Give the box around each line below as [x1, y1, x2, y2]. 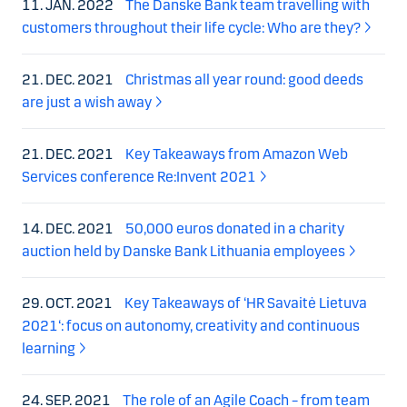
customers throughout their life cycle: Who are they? [22, 18, 361, 36]
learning [22, 339, 75, 357]
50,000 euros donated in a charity [125, 219, 344, 237]
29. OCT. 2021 [22, 293, 115, 312]
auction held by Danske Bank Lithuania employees [22, 242, 345, 260]
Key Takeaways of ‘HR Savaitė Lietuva [124, 293, 367, 312]
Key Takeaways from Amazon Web [125, 144, 348, 163]
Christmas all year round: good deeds [125, 70, 363, 88]
